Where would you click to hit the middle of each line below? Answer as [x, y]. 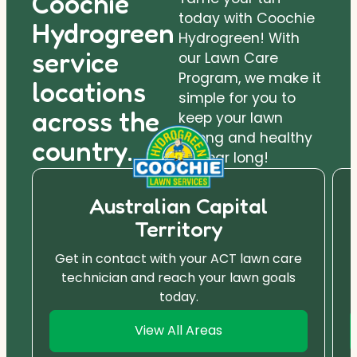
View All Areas [178, 330]
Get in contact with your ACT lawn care [178, 258]
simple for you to [237, 98]
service [75, 62]
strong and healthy [245, 137]
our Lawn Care [228, 58]
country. [82, 151]
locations [89, 92]
